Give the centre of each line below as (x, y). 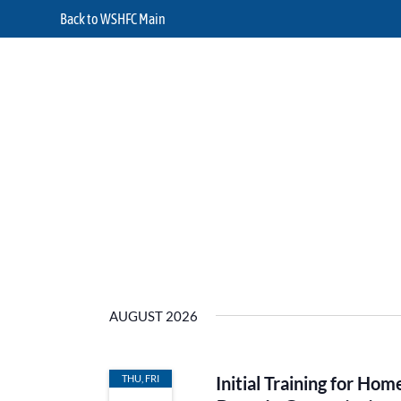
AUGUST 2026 (154, 316)
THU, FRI (141, 378)
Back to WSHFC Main (113, 19)
